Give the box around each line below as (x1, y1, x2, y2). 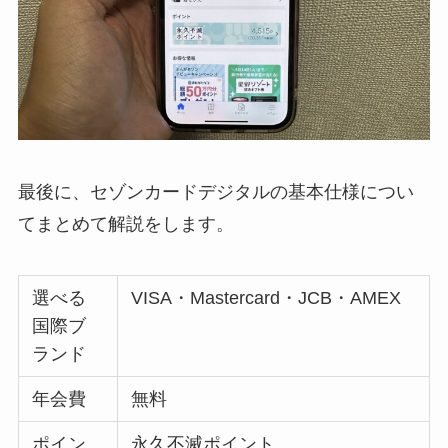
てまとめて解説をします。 (17, 213, 234, 234)
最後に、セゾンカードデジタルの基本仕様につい (17, 181, 414, 202)
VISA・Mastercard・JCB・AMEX (131, 288, 402, 309)
